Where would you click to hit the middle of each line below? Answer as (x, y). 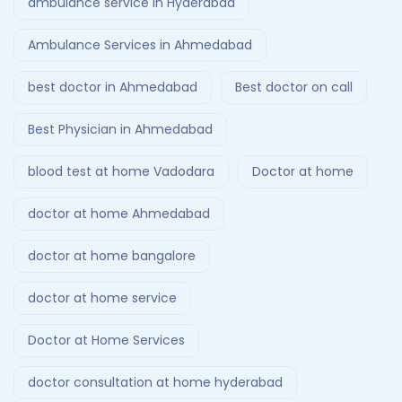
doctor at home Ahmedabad (119, 214)
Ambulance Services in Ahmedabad (140, 45)
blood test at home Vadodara (121, 172)
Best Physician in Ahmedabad (120, 130)
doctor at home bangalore (112, 256)
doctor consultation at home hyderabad (155, 383)
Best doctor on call (294, 87)
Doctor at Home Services (106, 341)
